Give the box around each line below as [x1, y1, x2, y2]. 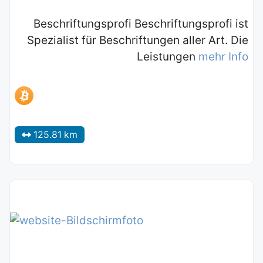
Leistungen [137, 50, 198, 64]
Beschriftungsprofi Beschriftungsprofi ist [33, 17, 248, 31]
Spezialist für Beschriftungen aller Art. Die [27, 33, 248, 48]
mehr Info [198, 50, 248, 64]
